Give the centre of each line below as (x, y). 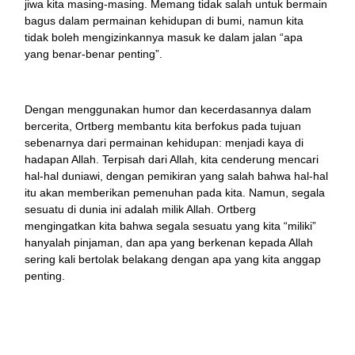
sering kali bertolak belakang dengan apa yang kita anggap (173, 260)
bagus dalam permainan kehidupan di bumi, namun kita (164, 21)
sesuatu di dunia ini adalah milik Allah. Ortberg (141, 210)
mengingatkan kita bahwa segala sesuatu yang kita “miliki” (171, 226)
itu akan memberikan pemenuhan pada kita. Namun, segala (175, 193)
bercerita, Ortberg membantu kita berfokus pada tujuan (163, 126)
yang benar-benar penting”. (94, 54)
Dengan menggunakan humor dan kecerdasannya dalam (168, 110)
